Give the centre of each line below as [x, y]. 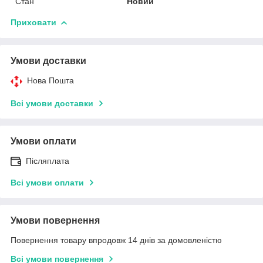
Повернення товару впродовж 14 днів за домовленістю [116, 240]
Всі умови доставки [52, 103]
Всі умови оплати [47, 182]
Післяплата [48, 161]
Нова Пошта [50, 80]
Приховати [33, 22]
